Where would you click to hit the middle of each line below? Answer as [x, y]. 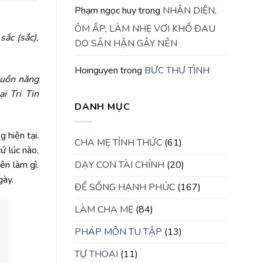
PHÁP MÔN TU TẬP [118, 232]
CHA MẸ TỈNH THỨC [118, 142]
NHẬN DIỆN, [190, 11]
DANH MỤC [102, 107]
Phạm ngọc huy [105, 11]
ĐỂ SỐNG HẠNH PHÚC [125, 187]
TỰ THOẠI [96, 254]
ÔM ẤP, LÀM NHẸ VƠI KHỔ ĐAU [145, 29]
